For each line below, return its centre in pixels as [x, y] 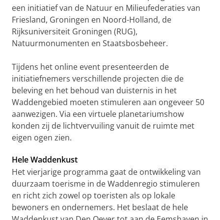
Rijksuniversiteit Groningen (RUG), [75, 31]
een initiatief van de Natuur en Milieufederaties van [106, 8]
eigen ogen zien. [42, 137]
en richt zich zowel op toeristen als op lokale [94, 195]
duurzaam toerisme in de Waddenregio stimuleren [106, 184]
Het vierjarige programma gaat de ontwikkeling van [106, 172]
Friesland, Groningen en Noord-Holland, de [92, 20]
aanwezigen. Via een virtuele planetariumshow [98, 114]
